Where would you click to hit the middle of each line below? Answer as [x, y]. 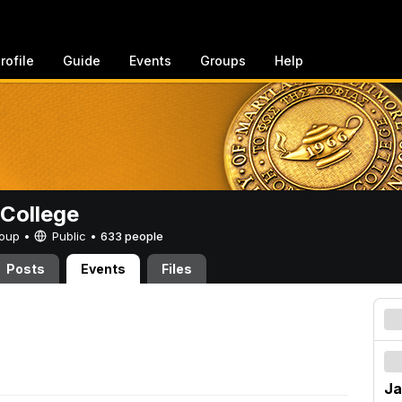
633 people [132, 236]
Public [69, 236]
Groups [223, 61]
